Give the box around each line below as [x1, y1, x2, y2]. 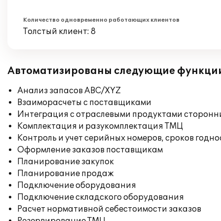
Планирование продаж [17, 169, 114, 179]
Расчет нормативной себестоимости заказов [17, 204, 201, 214]
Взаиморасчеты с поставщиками [17, 98, 151, 108]
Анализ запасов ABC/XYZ [17, 86, 121, 96]
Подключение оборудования [17, 181, 136, 190]
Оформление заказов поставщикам [17, 145, 163, 155]
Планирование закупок [17, 157, 114, 167]
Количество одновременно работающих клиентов [23, 17, 180, 23]
